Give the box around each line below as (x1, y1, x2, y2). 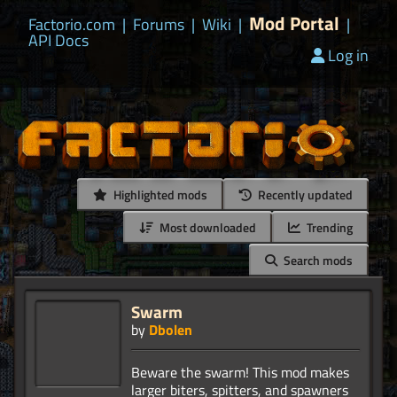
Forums (133, 12, 184, 36)
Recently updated (255, 185, 353, 205)
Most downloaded (157, 218, 256, 237)
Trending (304, 218, 353, 237)
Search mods (281, 251, 353, 270)
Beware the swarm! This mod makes (131, 362, 349, 384)
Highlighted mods (111, 185, 207, 205)
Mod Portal (249, 9, 339, 37)
